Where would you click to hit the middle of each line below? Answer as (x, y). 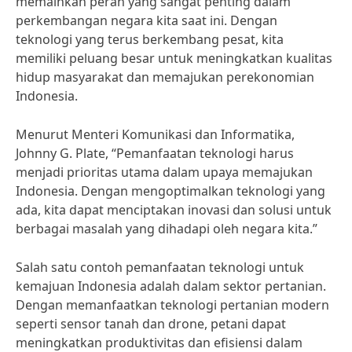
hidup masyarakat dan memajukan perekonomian (165, 77)
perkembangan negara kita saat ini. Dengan (147, 20)
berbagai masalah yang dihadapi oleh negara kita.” (167, 229)
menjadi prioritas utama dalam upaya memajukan (164, 172)
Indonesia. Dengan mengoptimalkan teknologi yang (170, 191)
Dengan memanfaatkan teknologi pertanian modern (172, 305)
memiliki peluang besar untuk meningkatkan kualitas (174, 58)
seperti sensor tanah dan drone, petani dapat (151, 324)
